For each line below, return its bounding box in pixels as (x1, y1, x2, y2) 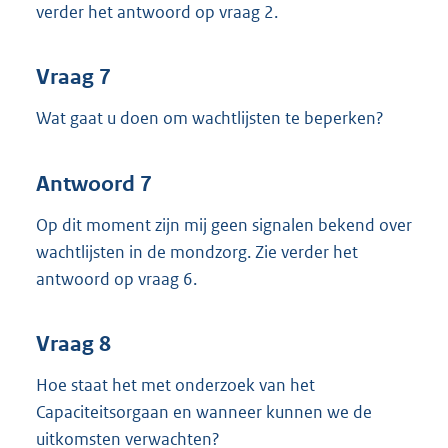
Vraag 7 (36, 64, 111, 91)
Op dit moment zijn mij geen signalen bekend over (36, 213, 412, 236)
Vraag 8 (36, 331, 111, 358)
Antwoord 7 (36, 170, 152, 197)
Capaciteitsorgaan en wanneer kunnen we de (36, 401, 372, 424)
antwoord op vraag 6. (36, 267, 197, 290)
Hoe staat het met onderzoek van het (36, 374, 315, 397)
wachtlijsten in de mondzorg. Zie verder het (36, 240, 358, 263)
